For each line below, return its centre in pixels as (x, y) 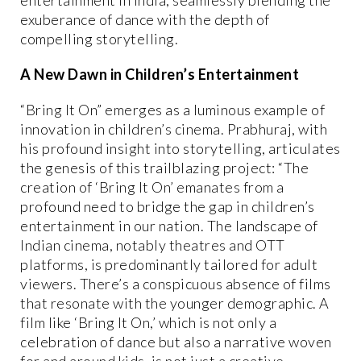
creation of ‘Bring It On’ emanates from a (152, 187)
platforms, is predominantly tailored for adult (169, 264)
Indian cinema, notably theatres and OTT (153, 245)
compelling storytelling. (99, 38)
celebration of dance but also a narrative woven (176, 341)
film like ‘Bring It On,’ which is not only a (148, 322)
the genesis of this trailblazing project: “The (164, 167)
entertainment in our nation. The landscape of (169, 225)
